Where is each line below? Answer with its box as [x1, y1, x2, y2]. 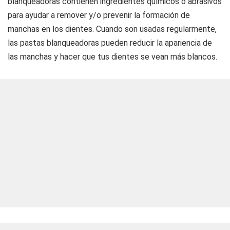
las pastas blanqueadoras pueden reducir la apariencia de [8, 38, 212, 48]
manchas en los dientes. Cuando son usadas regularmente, [8, 24, 217, 34]
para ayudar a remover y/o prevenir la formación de [8, 10, 190, 20]
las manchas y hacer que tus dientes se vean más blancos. [8, 52, 217, 62]
